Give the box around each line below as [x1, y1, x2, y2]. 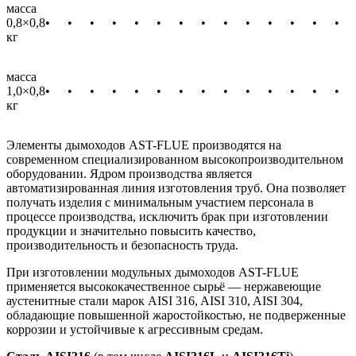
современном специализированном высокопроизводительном [6, 152, 343, 166]
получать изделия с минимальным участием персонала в [6, 195, 314, 209]
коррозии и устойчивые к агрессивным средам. [6, 322, 263, 336]
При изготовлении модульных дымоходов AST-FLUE [6, 265, 299, 279]
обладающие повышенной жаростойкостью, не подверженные [6, 308, 346, 322]
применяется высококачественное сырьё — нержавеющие [6, 279, 321, 293]
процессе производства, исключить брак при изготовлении [6, 209, 328, 223]
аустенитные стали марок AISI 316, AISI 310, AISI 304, [6, 293, 303, 308]
